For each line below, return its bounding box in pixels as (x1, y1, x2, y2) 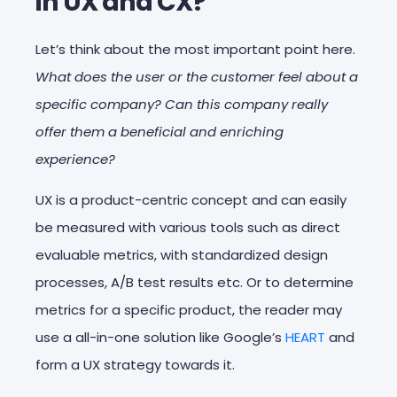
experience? (35, 149, 115, 168)
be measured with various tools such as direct (35, 217, 340, 237)
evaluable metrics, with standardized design (35, 245, 328, 264)
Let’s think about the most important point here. (35, 39, 355, 58)
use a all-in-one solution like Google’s (35, 327, 285, 346)
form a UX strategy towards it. (35, 354, 235, 374)
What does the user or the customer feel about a (35, 66, 358, 86)
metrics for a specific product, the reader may (35, 300, 342, 319)
